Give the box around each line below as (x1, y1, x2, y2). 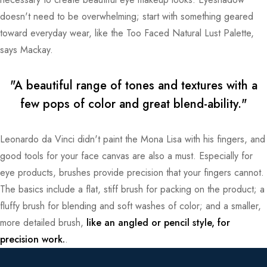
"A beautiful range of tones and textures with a (10, 77, 257, 94)
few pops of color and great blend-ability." (20, 95, 247, 113)
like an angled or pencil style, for (86, 216, 230, 229)
